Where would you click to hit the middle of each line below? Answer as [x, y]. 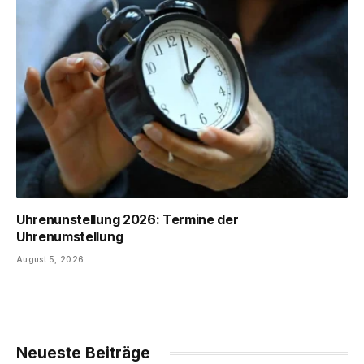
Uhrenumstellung [70, 236]
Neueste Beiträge [83, 353]
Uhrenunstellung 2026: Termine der [128, 219]
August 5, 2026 [50, 259]
